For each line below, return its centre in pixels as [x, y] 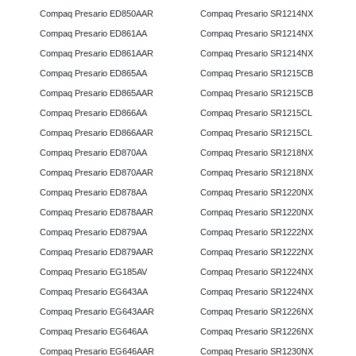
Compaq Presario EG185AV [93, 272]
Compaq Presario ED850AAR [97, 14]
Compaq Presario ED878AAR [97, 213]
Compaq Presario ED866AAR [97, 133]
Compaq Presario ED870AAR [97, 173]
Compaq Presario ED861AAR [97, 54]
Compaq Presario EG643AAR [97, 312]
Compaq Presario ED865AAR [97, 93]
